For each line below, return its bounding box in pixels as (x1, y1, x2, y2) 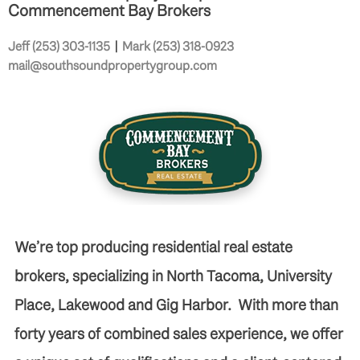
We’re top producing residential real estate (14, 236, 292, 257)
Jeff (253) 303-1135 (8, 37, 110, 55)
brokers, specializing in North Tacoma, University (14, 265, 332, 286)
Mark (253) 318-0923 (122, 37, 234, 55)
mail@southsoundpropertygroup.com (8, 56, 217, 74)
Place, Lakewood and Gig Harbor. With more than (14, 294, 338, 315)
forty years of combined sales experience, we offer (14, 323, 343, 344)
